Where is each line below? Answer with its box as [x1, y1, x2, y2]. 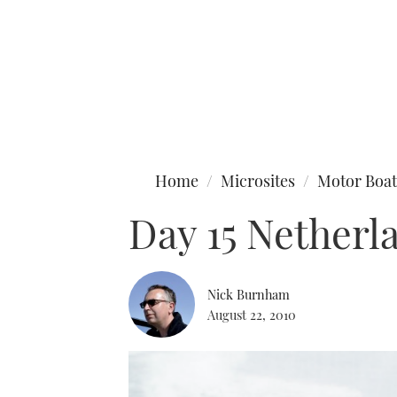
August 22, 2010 [207, 305, 296, 323]
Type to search [9, 78, 94, 96]
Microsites [221, 170, 295, 191]
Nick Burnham [207, 284, 290, 303]
